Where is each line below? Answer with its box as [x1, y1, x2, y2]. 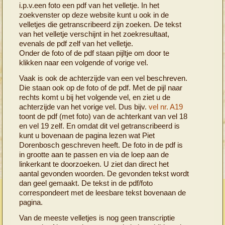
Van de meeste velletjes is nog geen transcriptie [19, 213, 175, 222]
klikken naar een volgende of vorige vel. [19, 58, 149, 67]
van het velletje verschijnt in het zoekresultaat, [19, 29, 170, 38]
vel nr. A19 [149, 102, 183, 111]
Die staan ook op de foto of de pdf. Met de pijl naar [19, 83, 183, 92]
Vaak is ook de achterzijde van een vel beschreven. [19, 73, 188, 82]
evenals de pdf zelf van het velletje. [19, 39, 134, 48]
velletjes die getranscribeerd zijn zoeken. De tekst [19, 20, 182, 29]
